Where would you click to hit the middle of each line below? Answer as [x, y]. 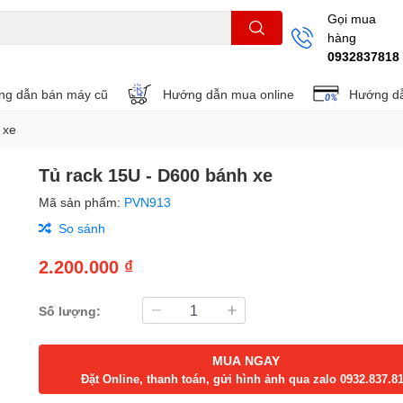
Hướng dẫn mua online [228, 94]
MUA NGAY [246, 360]
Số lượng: [70, 310]
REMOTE [161, 55]
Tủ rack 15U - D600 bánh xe [156, 175]
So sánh [82, 228]
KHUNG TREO [92, 55]
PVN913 [148, 202]
